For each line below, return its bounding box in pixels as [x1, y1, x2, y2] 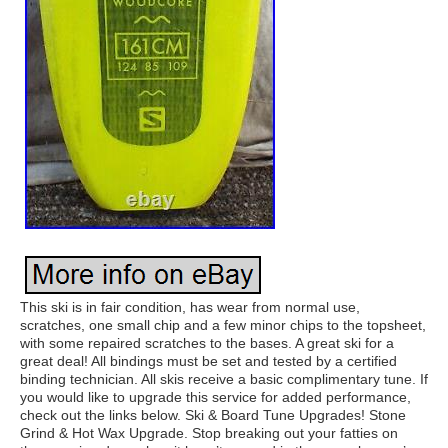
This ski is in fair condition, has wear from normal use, [20, 299, 360, 315]
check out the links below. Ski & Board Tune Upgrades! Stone [20, 407, 406, 423]
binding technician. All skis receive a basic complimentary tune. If [20, 371, 428, 387]
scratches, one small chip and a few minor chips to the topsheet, [20, 317, 426, 333]
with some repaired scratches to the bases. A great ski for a [20, 335, 394, 351]
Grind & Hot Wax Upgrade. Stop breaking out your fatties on [20, 425, 398, 441]
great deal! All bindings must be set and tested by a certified [20, 353, 397, 369]
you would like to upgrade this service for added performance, [20, 389, 411, 405]
